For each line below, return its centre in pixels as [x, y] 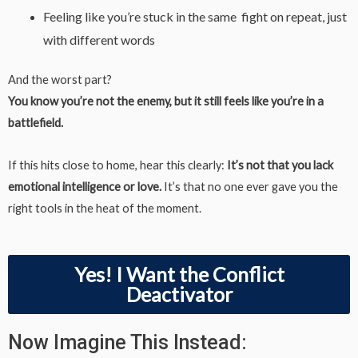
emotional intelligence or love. [86, 186]
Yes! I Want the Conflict [179, 274]
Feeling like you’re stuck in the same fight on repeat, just [195, 17]
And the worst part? [60, 80]
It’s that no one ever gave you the [251, 186]
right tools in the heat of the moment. [105, 208]
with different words [99, 40]
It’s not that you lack [280, 165]
